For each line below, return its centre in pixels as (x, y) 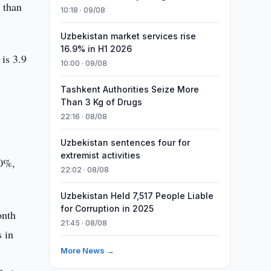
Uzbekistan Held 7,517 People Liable (137, 196)
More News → (87, 250)
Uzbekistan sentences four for (125, 142)
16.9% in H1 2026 (96, 49)
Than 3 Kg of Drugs (101, 102)
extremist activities (100, 155)
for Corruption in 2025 (107, 208)
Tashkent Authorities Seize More (129, 89)
